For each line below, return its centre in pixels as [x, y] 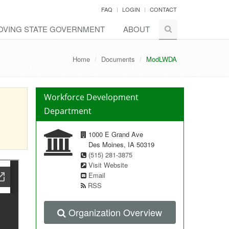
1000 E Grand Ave [114, 134]
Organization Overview [116, 212]
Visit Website [108, 165]
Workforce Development [91, 97]
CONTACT [163, 9]
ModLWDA [162, 59]
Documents [118, 59]
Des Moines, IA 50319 [121, 144]
